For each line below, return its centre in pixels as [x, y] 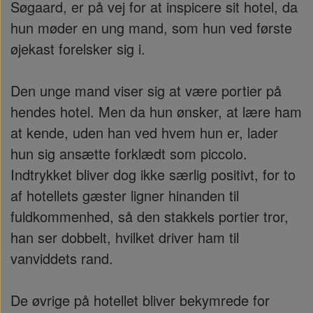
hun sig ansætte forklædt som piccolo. [129, 153]
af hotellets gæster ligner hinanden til [125, 195]
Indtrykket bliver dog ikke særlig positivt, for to [153, 174]
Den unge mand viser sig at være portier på [146, 90]
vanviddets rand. [62, 258]
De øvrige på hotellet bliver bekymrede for [140, 300]
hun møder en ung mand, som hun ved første [151, 28]
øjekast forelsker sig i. [78, 49]
